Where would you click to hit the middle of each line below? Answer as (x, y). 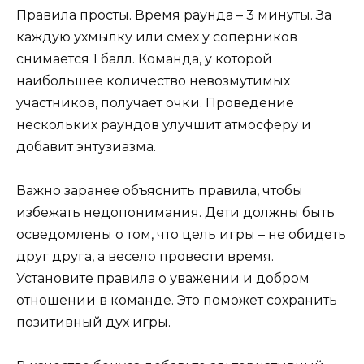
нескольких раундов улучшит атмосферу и (164, 124)
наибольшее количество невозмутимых (153, 80)
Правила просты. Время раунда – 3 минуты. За (174, 15)
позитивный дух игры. (93, 322)
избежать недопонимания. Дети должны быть (175, 212)
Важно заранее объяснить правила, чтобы (160, 190)
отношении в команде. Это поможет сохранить (177, 300)
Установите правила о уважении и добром (163, 278)
